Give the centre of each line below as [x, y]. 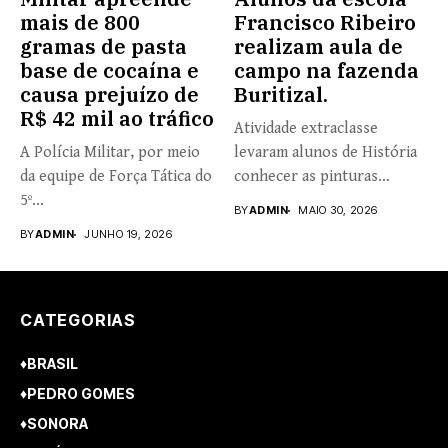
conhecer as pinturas [306, 177]
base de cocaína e [109, 71]
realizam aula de [318, 47]
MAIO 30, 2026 [338, 210]
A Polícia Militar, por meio [110, 153]
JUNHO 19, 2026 [128, 234]
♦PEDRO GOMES [77, 394]
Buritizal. [281, 95]
